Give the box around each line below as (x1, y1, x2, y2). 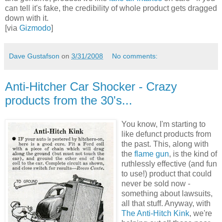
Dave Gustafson (9, 52, 59, 60)
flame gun (134, 149, 169, 158)
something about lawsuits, (121, 189, 213, 198)
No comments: (112, 52, 158, 60)
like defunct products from (121, 129, 211, 138)
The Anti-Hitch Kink (121, 209, 189, 218)
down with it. (5, 13, 49, 22)
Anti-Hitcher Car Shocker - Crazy (5, 79, 177, 93)
